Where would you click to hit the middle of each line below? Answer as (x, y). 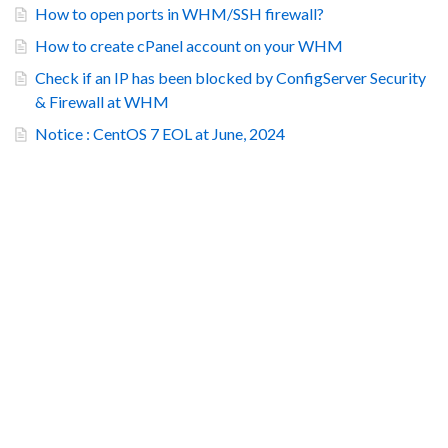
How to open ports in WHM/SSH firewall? (179, 14)
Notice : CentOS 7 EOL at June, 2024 (160, 134)
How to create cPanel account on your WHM (189, 46)
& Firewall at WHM (102, 102)
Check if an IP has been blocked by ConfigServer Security (230, 78)
